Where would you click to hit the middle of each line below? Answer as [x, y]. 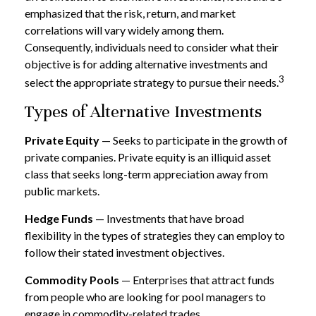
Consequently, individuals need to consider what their [152, 47]
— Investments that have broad [169, 218]
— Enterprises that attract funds [197, 279]
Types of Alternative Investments [143, 111]
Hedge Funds [59, 218]
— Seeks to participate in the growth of [194, 140]
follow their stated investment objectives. [124, 252]
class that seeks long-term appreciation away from [146, 174]
